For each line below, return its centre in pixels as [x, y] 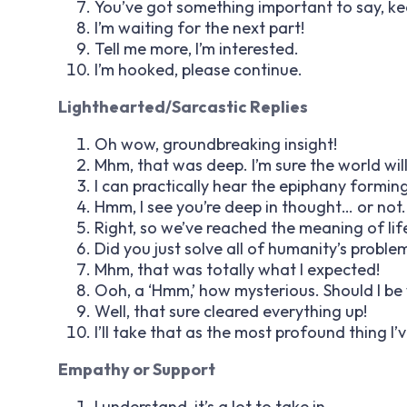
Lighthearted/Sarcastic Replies [183, 106]
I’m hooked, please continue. [199, 69]
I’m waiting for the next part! [199, 27]
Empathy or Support [137, 369]
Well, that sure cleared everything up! [231, 311]
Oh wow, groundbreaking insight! [216, 144]
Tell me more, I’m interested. [197, 48]
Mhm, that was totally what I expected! [237, 269]
